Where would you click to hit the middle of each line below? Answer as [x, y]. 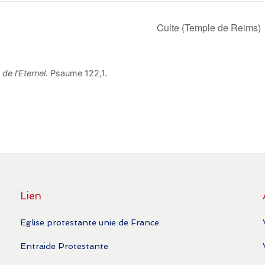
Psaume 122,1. [77, 73]
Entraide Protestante [64, 245]
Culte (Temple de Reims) [210, 27]
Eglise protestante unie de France [90, 222]
